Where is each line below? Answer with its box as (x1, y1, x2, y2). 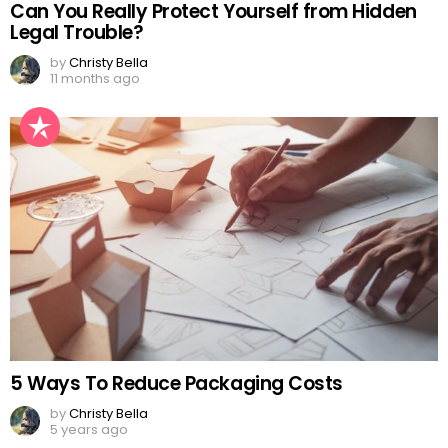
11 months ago (50, 68, 140, 88)
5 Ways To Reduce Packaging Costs (10, 369, 343, 397)
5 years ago (50, 419, 128, 439)
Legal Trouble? (10, 18, 144, 46)
